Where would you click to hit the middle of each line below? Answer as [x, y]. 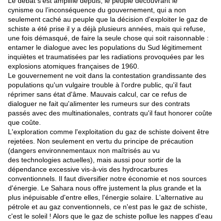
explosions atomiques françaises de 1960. [74, 66]
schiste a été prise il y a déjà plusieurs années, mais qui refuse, [107, 29]
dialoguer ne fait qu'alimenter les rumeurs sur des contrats [99, 104]
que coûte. [24, 123]
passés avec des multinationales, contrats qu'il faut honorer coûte [110, 113]
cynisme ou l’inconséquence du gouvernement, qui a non [97, 10]
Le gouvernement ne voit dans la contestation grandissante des [107, 76]
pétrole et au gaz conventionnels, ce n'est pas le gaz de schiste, [108, 207]
